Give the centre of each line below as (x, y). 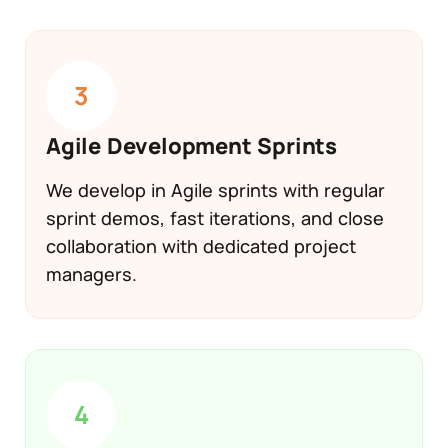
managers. (91, 273)
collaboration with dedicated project (201, 245)
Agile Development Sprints (191, 145)
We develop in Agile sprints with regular (215, 189)
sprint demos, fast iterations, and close (215, 217)
